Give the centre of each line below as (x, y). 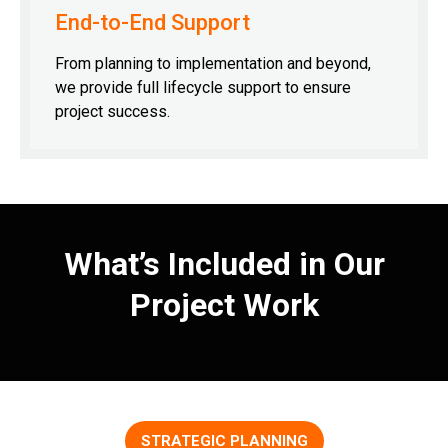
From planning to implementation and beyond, (213, 63)
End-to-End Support (152, 22)
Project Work (224, 304)
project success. (112, 111)
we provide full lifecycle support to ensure (203, 87)
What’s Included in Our (224, 263)
